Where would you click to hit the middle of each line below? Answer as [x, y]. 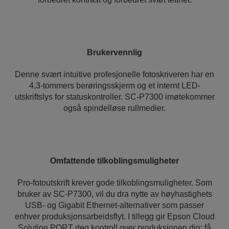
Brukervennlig [114, 52]
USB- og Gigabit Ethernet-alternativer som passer [114, 205]
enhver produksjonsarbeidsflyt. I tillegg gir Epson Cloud [114, 216]
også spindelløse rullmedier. [114, 108]
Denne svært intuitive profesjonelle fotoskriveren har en [114, 74]
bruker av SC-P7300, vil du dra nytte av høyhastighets [114, 194]
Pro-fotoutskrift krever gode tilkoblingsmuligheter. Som [114, 183]
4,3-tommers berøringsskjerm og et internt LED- [114, 86]
